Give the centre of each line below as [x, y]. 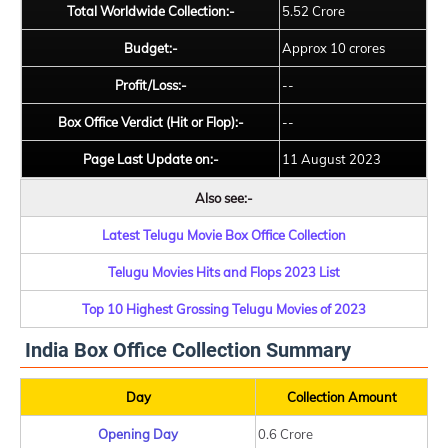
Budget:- [150, 48]
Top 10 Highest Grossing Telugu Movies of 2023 [224, 309]
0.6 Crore [285, 434]
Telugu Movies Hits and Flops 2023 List [224, 272]
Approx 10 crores [333, 48]
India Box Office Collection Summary [188, 350]
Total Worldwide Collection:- [150, 11]
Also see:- [224, 198]
